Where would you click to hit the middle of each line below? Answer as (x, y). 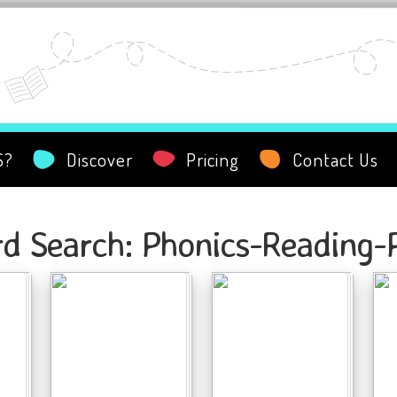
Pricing (213, 159)
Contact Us (335, 159)
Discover (100, 159)
